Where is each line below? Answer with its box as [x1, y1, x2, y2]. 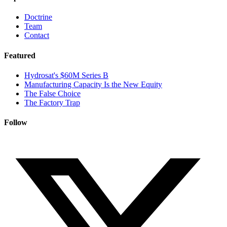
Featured [4, 51, 35, 60]
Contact [24, 31, 49, 40]
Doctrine [24, 13, 52, 22]
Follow [4, 118, 27, 127]
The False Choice [24, 89, 81, 98]
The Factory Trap [24, 98, 80, 107]
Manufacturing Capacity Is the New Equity [24, 80, 162, 89]
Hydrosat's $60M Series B [24, 70, 108, 80]
